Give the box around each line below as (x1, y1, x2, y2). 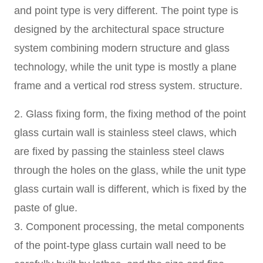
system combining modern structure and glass (14, 42, 230, 54)
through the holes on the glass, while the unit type (14, 164, 247, 176)
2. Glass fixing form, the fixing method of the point (14, 107, 247, 120)
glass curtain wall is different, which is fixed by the (14, 183, 247, 195)
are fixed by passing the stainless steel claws (14, 145, 225, 157)
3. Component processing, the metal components (14, 220, 245, 232)
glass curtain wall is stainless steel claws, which (14, 126, 237, 139)
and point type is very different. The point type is (14, 4, 239, 16)
